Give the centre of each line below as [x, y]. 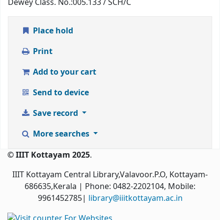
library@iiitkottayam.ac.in [135, 199]
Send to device [60, 93]
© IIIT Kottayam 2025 [49, 155]
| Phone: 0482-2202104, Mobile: [136, 187]
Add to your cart [63, 72]
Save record [55, 114]
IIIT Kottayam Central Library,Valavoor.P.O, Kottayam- [110, 175]
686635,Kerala [51, 187]
